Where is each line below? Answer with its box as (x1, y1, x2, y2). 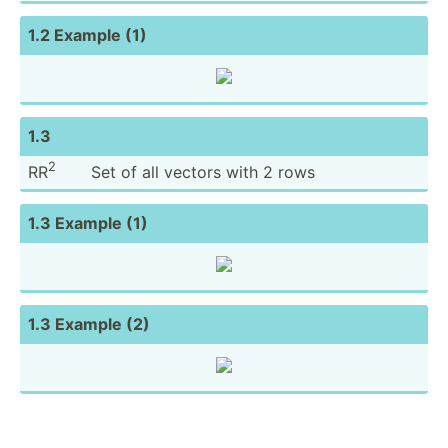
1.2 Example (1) (28, 24, 147, 45)
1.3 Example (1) (28, 212, 148, 233)
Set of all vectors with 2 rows (91, 161, 315, 182)
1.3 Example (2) (28, 313, 150, 334)
